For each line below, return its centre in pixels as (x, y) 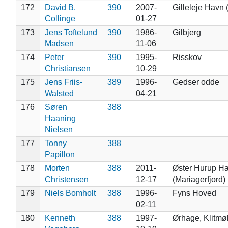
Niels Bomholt (70, 193)
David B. (60, 7)
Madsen (59, 43)
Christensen (66, 179)
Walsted (59, 93)
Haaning (60, 118)
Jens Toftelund (71, 32)
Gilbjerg (187, 32)
